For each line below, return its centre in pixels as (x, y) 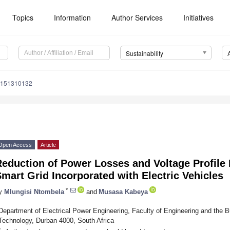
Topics (23, 17)
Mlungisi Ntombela (34, 191)
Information (73, 17)
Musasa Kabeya (123, 191)
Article (48, 145)
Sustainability (144, 53)
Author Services (137, 17)
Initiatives (199, 17)
